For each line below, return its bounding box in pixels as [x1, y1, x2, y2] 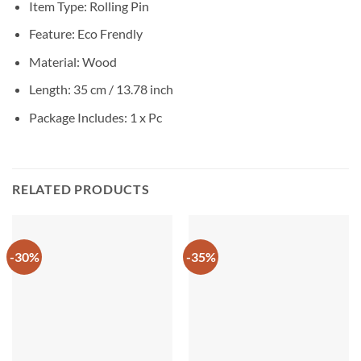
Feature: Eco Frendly [28, 26, 143, 42]
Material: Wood [28, 53, 117, 69]
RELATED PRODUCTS [12, 180, 150, 197]
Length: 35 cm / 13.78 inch [28, 81, 173, 98]
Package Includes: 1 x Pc [28, 110, 162, 126]
